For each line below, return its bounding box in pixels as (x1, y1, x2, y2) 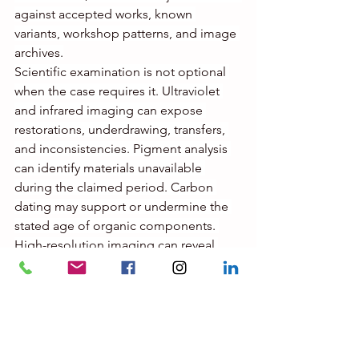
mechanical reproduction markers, (14, 256, 212, 272)
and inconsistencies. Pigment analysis (14, 141, 231, 157)
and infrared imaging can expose (14, 103, 206, 119)
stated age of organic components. (14, 218, 219, 234)
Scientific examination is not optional (14, 64, 229, 80)
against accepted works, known (14, 6, 196, 22)
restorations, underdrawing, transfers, (14, 122, 228, 138)
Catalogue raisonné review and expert (14, 314, 233, 330)
